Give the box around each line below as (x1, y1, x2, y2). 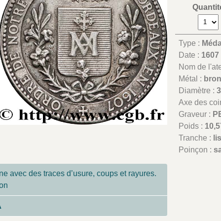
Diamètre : (179, 86, 217, 95)
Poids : (179, 121, 205, 130)
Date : (179, 50, 202, 59)
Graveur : (179, 110, 213, 118)
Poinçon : (179, 145, 214, 154)
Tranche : (179, 133, 214, 142)
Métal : (179, 74, 204, 83)
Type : (179, 38, 202, 47)
